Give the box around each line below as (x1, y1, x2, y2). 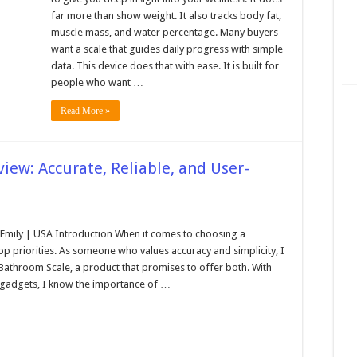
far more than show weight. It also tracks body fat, (51, 10, 281, 22)
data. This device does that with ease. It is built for (51, 60, 279, 72)
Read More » (61, 105, 110, 116)
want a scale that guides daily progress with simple (51, 43, 283, 55)
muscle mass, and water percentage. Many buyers (51, 26, 278, 38)
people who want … (51, 76, 143, 88)
